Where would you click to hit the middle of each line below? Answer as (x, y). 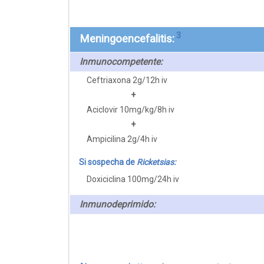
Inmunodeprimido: (118, 204)
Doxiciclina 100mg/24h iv (133, 179)
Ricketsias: (156, 162)
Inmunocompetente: (121, 62)
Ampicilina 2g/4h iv (122, 139)
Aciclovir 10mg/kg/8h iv (131, 109)
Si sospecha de (108, 162)
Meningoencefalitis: (127, 39)
